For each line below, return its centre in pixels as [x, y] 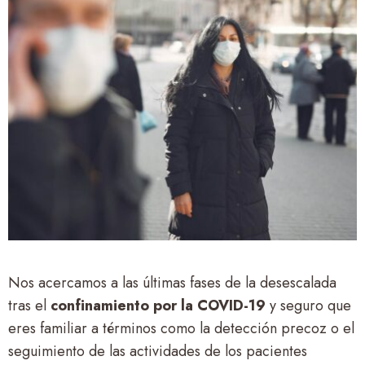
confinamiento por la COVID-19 [158, 305]
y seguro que [308, 305]
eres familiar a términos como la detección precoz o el [181, 328]
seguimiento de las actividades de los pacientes [158, 351]
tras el [29, 305]
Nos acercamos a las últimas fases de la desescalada [172, 282]
